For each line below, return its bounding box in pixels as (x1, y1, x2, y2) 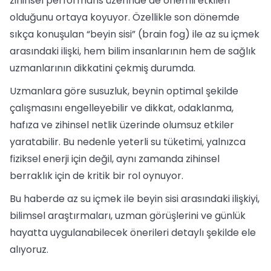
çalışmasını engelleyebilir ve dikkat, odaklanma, (10, 101, 233, 115)
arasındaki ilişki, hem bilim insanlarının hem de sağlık (10, 44, 256, 58)
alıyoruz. (10, 243, 48, 256)
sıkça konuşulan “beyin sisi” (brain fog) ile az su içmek (10, 27, 260, 41)
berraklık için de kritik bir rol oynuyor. (10, 169, 183, 183)
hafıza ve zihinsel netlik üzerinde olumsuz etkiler (10, 118, 234, 132)
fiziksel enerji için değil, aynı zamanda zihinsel (10, 152, 220, 166)
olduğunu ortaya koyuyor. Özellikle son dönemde (10, 10, 240, 24)
